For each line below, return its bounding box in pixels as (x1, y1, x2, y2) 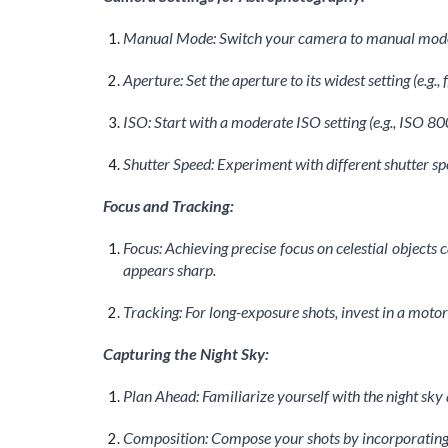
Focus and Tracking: (102, 195, 234, 215)
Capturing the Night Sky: (102, 343, 269, 363)
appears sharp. (122, 259, 216, 279)
